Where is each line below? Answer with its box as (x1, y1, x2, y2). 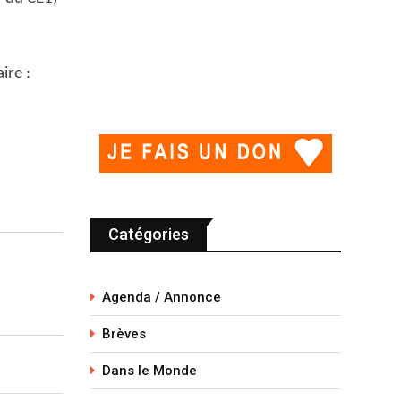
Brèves (102, 326, 146, 342)
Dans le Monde (102, 363, 197, 379)
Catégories (108, 225, 189, 243)
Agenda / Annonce (102, 289, 221, 305)
